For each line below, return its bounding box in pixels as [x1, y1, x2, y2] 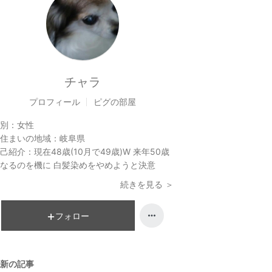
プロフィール [29, 97, 80, 107]
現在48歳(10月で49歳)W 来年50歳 [34, 146, 169, 157]
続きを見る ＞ [120, 179, 174, 189]
